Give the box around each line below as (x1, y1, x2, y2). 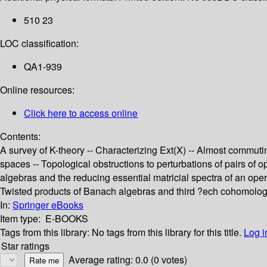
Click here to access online (24, 106, 138, 120)
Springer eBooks (13, 198, 83, 212)
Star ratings (1, 239, 49, 253)
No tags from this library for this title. (92, 225, 241, 240)
